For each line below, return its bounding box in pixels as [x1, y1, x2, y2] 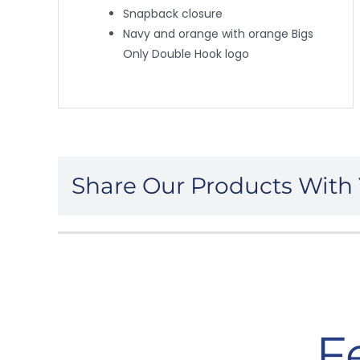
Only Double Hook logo [122, 45, 249, 62]
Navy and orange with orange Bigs [122, 25, 313, 42]
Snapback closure [122, 5, 223, 22]
